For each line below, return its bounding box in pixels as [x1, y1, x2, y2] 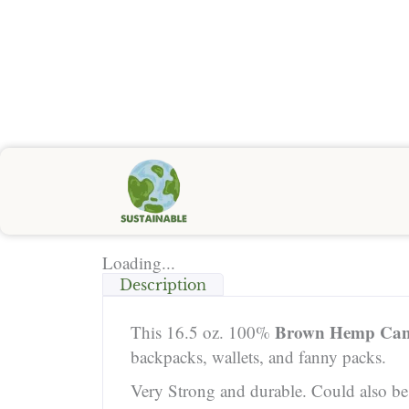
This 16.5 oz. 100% [131, 320, 275, 344]
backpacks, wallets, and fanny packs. [131, 345, 386, 369]
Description [120, 276, 206, 295]
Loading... [102, 251, 175, 275]
